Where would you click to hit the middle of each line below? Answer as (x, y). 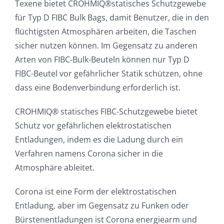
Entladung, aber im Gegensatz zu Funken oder (102, 206)
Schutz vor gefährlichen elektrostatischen (93, 126)
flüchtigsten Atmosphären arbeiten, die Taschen (106, 32)
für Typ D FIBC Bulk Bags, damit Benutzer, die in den (112, 18)
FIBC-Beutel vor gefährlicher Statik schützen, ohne (109, 74)
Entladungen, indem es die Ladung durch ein (99, 140)
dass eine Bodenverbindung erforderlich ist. (98, 88)
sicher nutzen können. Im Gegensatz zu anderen (106, 46)
